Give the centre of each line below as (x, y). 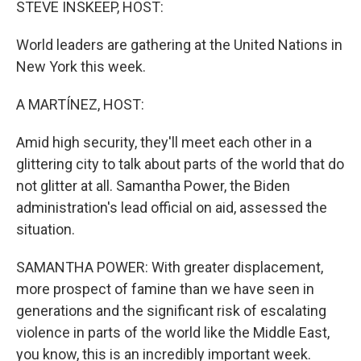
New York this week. (81, 66)
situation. (46, 229)
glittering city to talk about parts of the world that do (180, 164)
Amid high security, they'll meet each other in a (164, 142)
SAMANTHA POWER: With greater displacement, (170, 267)
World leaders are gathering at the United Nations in (179, 45)
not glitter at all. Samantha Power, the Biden (153, 186)
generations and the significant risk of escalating (171, 311)
